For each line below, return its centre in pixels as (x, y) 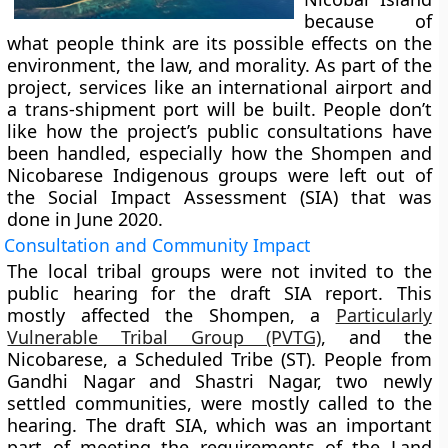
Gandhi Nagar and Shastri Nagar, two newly (219, 381)
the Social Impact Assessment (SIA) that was (219, 197)
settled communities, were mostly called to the (219, 403)
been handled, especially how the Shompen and (219, 153)
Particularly (383, 315)
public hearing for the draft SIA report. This (219, 293)
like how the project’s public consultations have (219, 131)
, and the (376, 337)
